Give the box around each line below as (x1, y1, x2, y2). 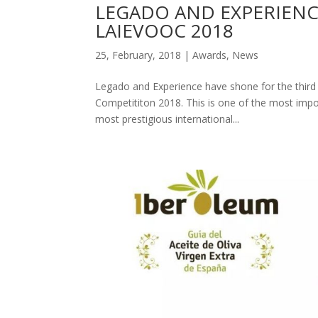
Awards (192, 48, 227, 62)
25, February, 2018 (95, 48, 182, 62)
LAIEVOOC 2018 (95, 17, 234, 43)
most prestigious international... (95, 111, 240, 126)
